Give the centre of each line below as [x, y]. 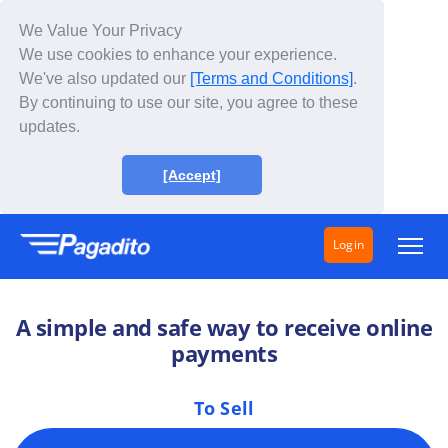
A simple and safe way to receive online [224, 327]
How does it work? [127, 342]
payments [224, 353]
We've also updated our [105, 79]
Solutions [98, 301]
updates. [52, 127]
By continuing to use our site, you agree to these [189, 103]
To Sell [224, 408]
